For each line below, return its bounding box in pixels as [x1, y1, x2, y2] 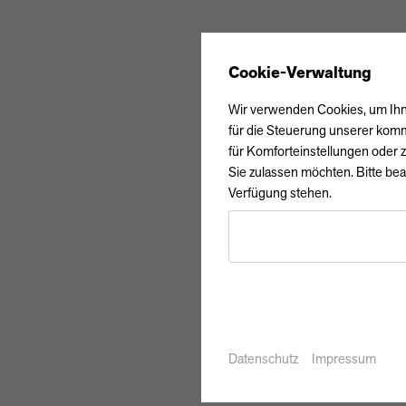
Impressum [312, 349, 376, 367]
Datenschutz [228, 349, 298, 367]
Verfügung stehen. [228, 183, 332, 201]
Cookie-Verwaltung [228, 61, 372, 83]
